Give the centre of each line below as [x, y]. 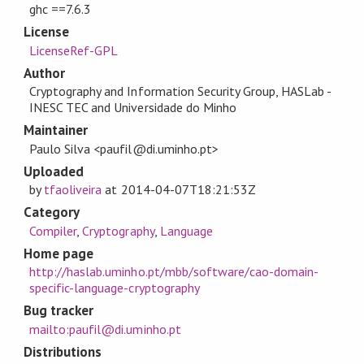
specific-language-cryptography [115, 288]
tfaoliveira [73, 190]
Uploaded [54, 171]
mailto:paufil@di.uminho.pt [105, 329]
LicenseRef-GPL [74, 50]
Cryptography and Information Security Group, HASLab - [180, 91]
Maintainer [56, 130]
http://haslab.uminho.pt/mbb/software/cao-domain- [174, 272]
